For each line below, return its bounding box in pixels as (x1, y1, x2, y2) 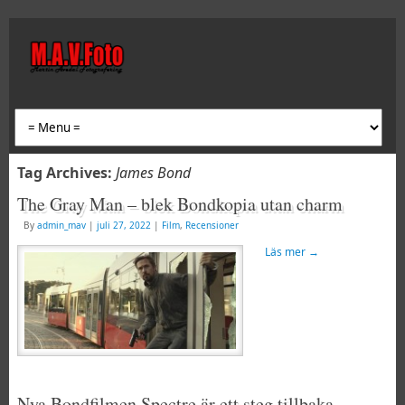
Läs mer (264, 244, 308, 259)
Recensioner (184, 219, 239, 231)
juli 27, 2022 (96, 219, 151, 231)
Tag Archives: (16, 163, 116, 183)
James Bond (115, 163, 191, 183)
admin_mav (36, 219, 86, 231)
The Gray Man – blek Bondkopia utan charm (16, 192, 343, 216)
